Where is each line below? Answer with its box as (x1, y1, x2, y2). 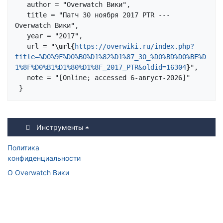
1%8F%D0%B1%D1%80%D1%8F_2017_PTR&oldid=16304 (15, 63, 186, 72)
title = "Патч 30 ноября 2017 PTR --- (15, 11, 27, 19)
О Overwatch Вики (7, 168, 69, 177)
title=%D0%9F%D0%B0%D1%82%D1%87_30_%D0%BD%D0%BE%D (15, 53, 206, 61)
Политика (7, 143, 39, 152)
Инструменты (36, 123, 84, 132)
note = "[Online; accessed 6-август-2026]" (15, 74, 27, 82)
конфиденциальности (7, 154, 81, 163)
